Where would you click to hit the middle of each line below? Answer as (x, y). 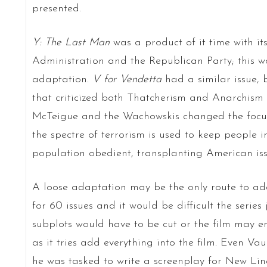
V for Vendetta (128, 79)
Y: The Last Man (71, 42)
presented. (56, 8)
